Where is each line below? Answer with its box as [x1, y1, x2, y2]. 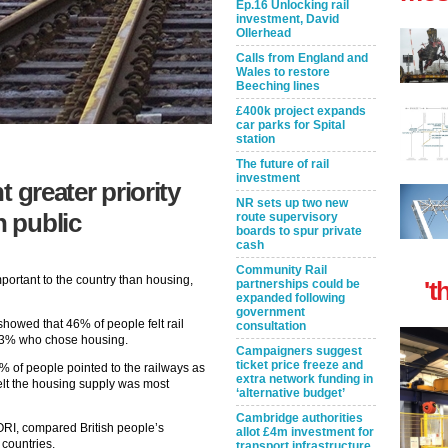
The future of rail [236, 157, 329, 171]
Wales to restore [236, 65, 330, 79]
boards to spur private [236, 224, 362, 238]
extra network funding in [236, 372, 373, 386]
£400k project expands [236, 104, 366, 118]
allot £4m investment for [236, 425, 374, 439]
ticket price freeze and [236, 358, 363, 372]
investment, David [236, 12, 339, 26]
